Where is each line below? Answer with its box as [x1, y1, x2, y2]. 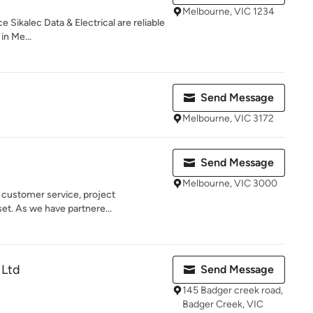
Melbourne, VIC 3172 [182, 112, 274, 124]
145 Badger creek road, [182, 284, 283, 296]
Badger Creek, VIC [182, 298, 263, 310]
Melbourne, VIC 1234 [182, 6, 275, 17]
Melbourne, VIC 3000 [182, 177, 277, 189]
